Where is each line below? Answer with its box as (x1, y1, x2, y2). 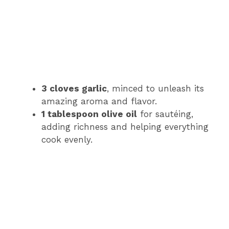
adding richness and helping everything (41, 121, 209, 132)
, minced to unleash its (107, 83, 204, 94)
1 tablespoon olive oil (41, 108, 137, 119)
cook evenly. (41, 134, 93, 145)
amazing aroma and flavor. (41, 96, 157, 106)
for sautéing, (137, 108, 193, 119)
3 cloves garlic (41, 83, 107, 94)
